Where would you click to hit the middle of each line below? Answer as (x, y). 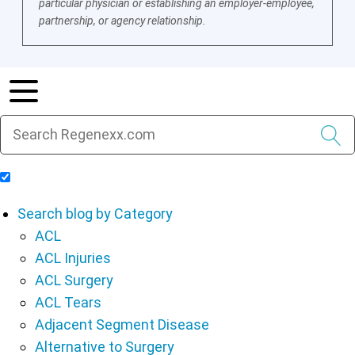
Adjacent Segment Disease (122, 324)
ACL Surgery (74, 280)
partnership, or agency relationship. (123, 21)
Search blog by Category (95, 213)
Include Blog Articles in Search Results (136, 177)
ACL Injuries (73, 258)
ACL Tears (68, 302)
